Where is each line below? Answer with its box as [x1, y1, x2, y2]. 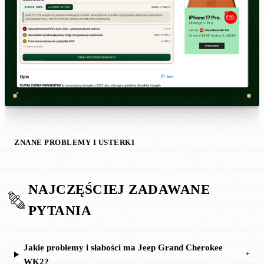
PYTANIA [28, 203, 92, 218]
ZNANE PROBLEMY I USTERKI [14, 138, 135, 147]
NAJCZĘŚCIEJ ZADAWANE [28, 181, 210, 197]
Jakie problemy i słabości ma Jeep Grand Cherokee [23, 242, 223, 252]
